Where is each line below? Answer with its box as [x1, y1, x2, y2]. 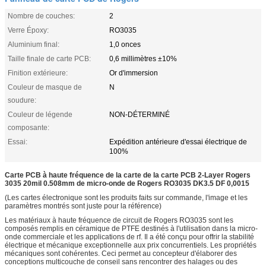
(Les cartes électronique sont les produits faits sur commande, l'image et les [5, 193, 248, 202]
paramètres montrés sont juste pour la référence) [5, 201, 161, 210]
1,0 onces [109, 40, 141, 49]
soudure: [8, 96, 36, 104]
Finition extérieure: [8, 68, 68, 77]
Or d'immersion [109, 68, 158, 77]
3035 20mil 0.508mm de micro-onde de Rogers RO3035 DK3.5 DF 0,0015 [5, 179, 249, 188]
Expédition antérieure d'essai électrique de [109, 137, 247, 146]
